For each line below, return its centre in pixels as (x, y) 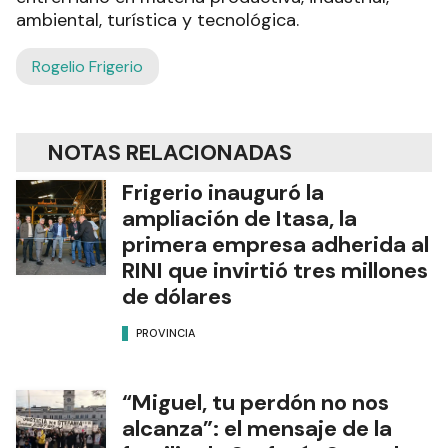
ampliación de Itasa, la (239, 218)
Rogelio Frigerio (87, 66)
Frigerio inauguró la (223, 192)
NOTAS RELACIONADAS (170, 152)
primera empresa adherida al (275, 244)
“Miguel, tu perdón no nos (255, 402)
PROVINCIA (165, 333)
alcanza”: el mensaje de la (257, 428)
